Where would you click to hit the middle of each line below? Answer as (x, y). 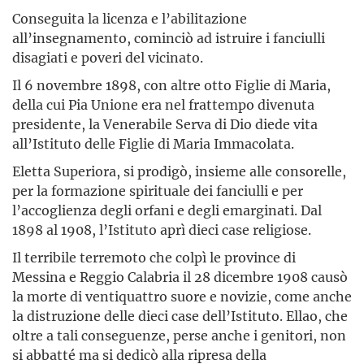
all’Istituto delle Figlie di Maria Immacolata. (153, 143)
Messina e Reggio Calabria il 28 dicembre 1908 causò (180, 276)
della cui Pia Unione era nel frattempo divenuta (163, 104)
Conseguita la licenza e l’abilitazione (130, 18)
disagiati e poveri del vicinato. (108, 57)
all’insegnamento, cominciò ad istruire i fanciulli (169, 37)
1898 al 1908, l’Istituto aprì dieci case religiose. (162, 229)
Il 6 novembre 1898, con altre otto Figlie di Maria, (171, 84)
